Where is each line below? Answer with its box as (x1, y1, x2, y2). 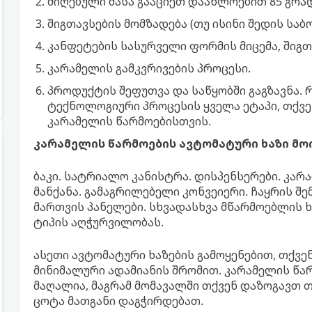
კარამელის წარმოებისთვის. (47, 114, 211, 129)
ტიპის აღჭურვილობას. (33, 214, 164, 230)
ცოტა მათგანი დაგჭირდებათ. (33, 293, 203, 309)
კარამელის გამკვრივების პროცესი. (47, 61, 251, 76)
